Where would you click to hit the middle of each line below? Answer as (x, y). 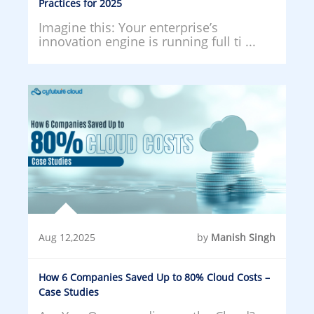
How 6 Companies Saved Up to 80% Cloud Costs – (154, 277)
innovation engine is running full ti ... (147, 41)
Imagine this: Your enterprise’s (128, 27)
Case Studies (69, 292)
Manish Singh (243, 237)
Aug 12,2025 (67, 237)
